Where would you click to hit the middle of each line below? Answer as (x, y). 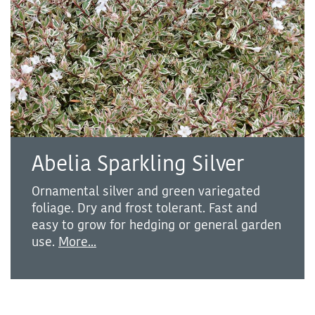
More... (77, 242)
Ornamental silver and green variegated (146, 191)
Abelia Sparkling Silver (138, 164)
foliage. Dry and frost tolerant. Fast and (144, 208)
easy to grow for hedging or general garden (156, 225)
